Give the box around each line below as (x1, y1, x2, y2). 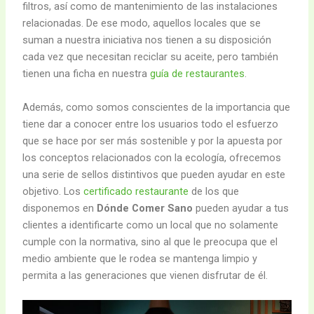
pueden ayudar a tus (193, 201, 289, 214)
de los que (189, 184, 240, 198)
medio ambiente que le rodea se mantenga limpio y (22, 252, 258, 265)
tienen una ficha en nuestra (22, 67, 151, 81)
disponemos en (22, 201, 97, 214)
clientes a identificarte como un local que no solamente (22, 218, 279, 231)
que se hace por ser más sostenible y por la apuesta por (22, 134, 283, 147)
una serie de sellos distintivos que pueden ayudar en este (22, 168, 286, 181)
